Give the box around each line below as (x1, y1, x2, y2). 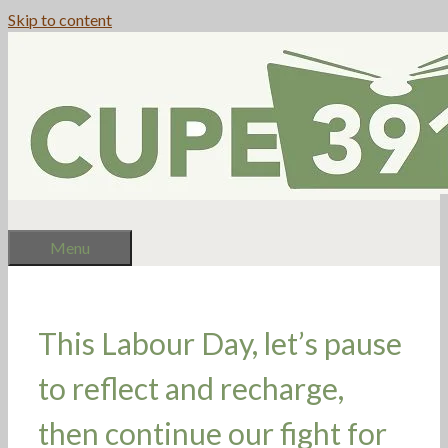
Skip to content (8, 10, 112, 29)
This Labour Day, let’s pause (38, 324, 402, 361)
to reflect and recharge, (38, 369, 344, 406)
